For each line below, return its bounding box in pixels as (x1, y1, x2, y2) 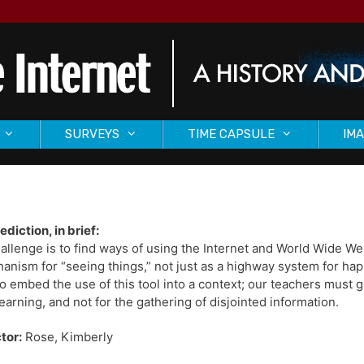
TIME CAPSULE (188, 127, 275, 142)
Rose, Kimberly (22, 329, 113, 345)
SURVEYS (65, 127, 119, 142)
